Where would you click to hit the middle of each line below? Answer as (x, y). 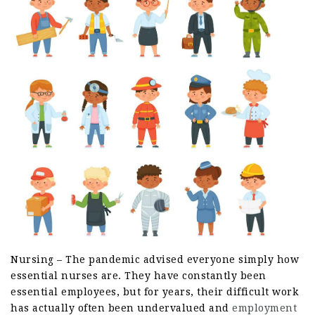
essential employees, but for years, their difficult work (154, 292)
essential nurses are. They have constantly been (139, 276)
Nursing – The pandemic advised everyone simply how (155, 260)
